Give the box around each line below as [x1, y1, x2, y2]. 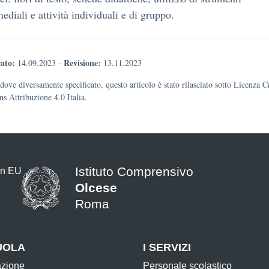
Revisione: [64, 56, 101, 69]
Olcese [75, 181, 117, 195]
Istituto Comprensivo [75, 165, 193, 178]
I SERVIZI [143, 241, 191, 253]
